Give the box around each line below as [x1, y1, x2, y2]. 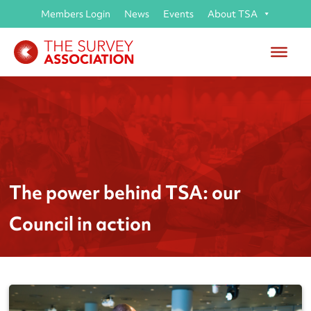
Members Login [40, 8, 110, 20]
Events [162, 8, 194, 20]
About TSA [207, 8, 258, 20]
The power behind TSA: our [9, 180, 242, 205]
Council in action [9, 211, 152, 236]
